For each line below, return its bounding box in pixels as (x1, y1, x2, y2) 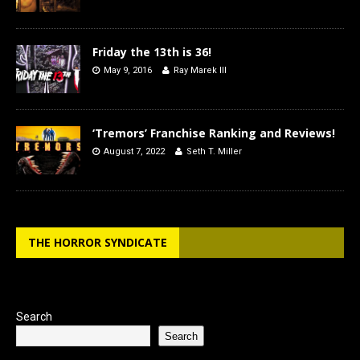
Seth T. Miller (186, 145, 242, 157)
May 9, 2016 (104, 64, 152, 76)
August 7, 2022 (104, 145, 165, 157)
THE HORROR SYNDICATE (28, 235, 167, 250)
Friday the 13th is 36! (92, 43, 211, 59)
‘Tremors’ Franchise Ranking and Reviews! (92, 125, 335, 141)
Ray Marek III (174, 64, 227, 76)
